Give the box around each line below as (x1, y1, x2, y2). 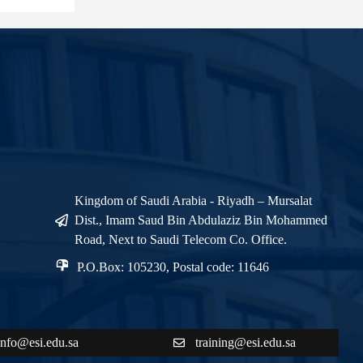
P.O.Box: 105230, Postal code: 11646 (76, 259, 269, 274)
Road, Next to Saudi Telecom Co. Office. (74, 232, 287, 246)
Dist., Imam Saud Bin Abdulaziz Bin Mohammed (74, 212, 327, 227)
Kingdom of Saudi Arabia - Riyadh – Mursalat (74, 193, 312, 207)
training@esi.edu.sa (195, 335, 297, 349)
